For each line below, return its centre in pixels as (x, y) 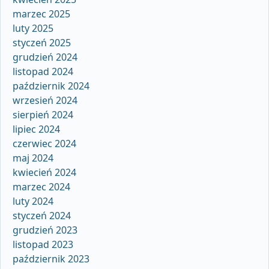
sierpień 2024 (43, 114)
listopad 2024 (43, 71)
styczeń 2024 (42, 215)
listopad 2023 (43, 244)
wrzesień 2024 (45, 100)
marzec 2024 (41, 186)
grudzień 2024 (45, 57)
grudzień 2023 (45, 230)
